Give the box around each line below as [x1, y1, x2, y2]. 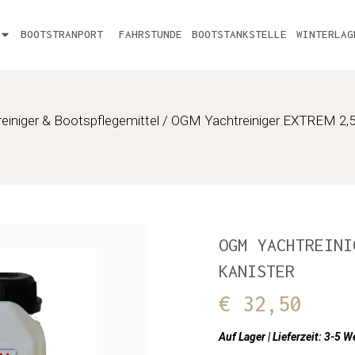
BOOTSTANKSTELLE [191, 28, 287, 41]
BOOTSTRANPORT [20, 28, 109, 41]
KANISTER [218, 260, 295, 281]
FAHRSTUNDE [118, 28, 182, 41]
